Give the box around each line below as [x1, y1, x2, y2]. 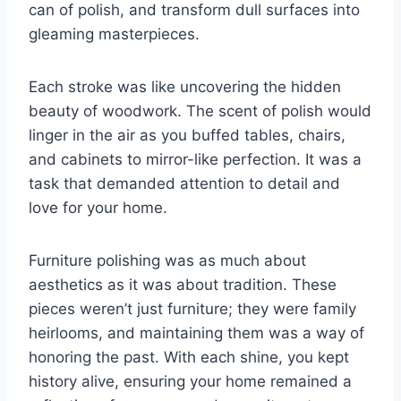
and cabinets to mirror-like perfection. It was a [29, 150, 362, 169]
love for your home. [29, 199, 167, 218]
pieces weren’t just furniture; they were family [29, 300, 356, 319]
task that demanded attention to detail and [29, 175, 340, 193]
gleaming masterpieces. [29, 25, 200, 44]
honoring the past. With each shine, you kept [29, 348, 349, 367]
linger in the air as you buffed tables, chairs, [29, 126, 346, 145]
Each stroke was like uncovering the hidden [29, 78, 341, 97]
